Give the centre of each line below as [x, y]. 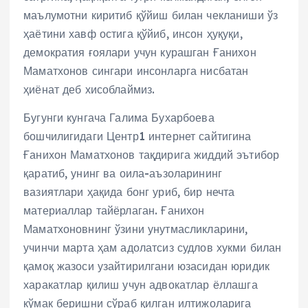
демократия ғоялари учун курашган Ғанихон [140, 52]
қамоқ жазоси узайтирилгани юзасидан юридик [146, 266]
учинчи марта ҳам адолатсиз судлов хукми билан [153, 247]
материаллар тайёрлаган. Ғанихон [114, 210]
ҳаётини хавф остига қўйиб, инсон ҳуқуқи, [133, 33]
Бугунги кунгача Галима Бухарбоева [119, 117]
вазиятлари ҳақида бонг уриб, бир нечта [129, 191]
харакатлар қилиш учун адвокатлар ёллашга [141, 284]
